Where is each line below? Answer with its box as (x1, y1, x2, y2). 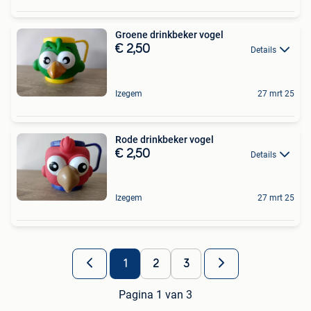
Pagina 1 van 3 (119, 288, 192, 302)
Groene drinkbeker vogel (115, 28, 224, 40)
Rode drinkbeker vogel (115, 133, 214, 145)
